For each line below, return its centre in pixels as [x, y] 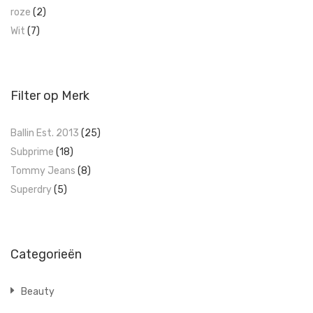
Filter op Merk [50, 96]
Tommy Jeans [43, 171]
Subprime [32, 152]
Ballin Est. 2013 [45, 133]
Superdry [31, 190]
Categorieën [46, 254]
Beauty [38, 292]
